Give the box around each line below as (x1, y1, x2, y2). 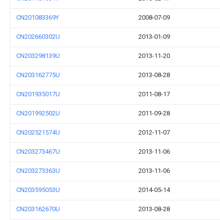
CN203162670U (16, 205, 60, 213)
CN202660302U (16, 33, 60, 40)
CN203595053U (16, 186, 60, 193)
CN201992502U (16, 110, 60, 117)
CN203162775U (16, 71, 60, 79)
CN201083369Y (16, 14, 59, 21)
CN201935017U (16, 90, 60, 98)
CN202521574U (16, 129, 60, 136)
